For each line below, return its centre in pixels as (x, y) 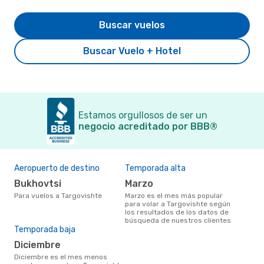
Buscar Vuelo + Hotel (132, 51)
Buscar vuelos (132, 25)
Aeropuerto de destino (57, 168)
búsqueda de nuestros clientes (178, 220)
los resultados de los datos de (177, 212)
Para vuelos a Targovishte (60, 195)
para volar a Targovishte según (178, 204)
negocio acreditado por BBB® (148, 126)
